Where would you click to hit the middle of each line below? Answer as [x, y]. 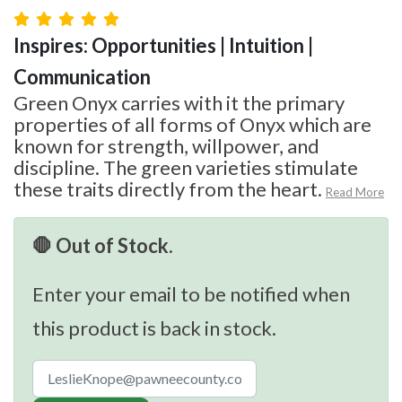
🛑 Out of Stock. [103, 245]
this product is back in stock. [154, 328]
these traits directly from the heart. [168, 188]
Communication [82, 76]
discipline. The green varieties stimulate [186, 167]
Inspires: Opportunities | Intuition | [163, 45]
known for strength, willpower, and [166, 145]
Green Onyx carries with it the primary [179, 102]
